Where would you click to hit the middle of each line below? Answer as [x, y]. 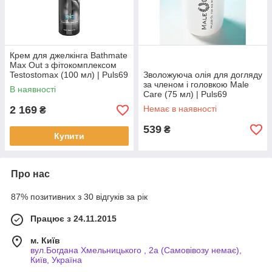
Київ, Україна [56, 260]
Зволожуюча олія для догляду [203, 75]
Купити [69, 136]
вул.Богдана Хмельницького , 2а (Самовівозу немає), [136, 250]
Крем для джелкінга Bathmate [69, 55]
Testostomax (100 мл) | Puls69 [69, 75]
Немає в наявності [180, 109]
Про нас [30, 174]
